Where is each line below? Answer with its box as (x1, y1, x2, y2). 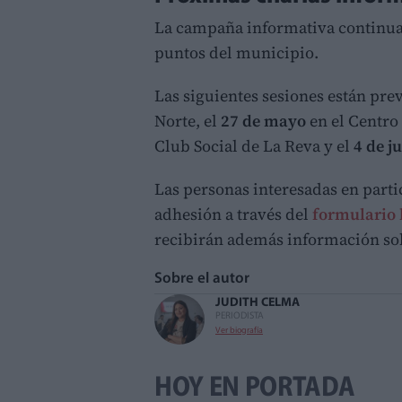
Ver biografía (215, 325, 263, 336)
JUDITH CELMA (215, 295, 300, 310)
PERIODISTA (215, 310, 264, 321)
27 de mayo (221, 109, 310, 132)
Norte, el (154, 109, 221, 132)
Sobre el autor (162, 270, 249, 286)
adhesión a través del (154, 202, 312, 225)
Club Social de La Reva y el (154, 134, 354, 157)
